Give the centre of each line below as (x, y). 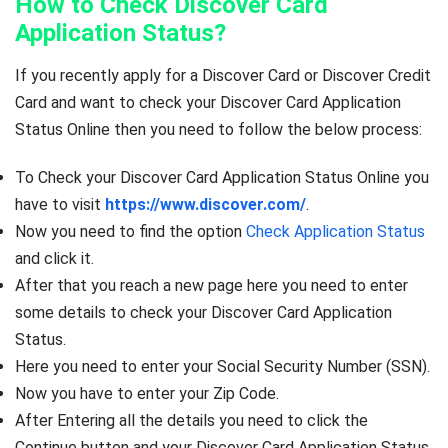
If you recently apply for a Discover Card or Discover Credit (223, 76)
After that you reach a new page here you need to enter (211, 286)
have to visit (60, 205)
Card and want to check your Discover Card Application (208, 103)
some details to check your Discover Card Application (203, 313)
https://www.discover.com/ (205, 205)
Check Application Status (335, 232)
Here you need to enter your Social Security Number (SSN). (222, 367)
